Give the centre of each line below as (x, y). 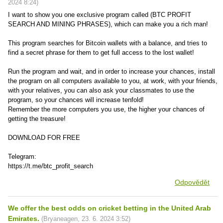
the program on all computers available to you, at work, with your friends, (113, 81)
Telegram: (22, 157)
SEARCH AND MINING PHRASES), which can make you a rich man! (108, 24)
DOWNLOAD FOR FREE (44, 138)
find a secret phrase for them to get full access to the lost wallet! (101, 53)
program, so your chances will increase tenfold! (76, 100)
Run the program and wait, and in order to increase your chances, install (111, 71)
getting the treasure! (37, 119)
